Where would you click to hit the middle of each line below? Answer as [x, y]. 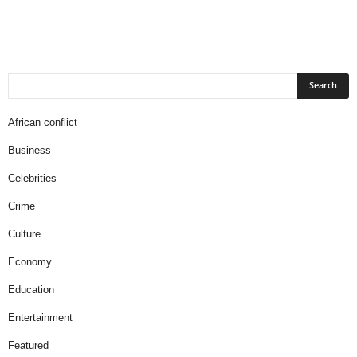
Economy [30, 261]
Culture [24, 233]
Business [29, 150]
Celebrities [32, 178]
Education [31, 289]
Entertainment [40, 317]
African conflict [43, 122]
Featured [28, 345]
